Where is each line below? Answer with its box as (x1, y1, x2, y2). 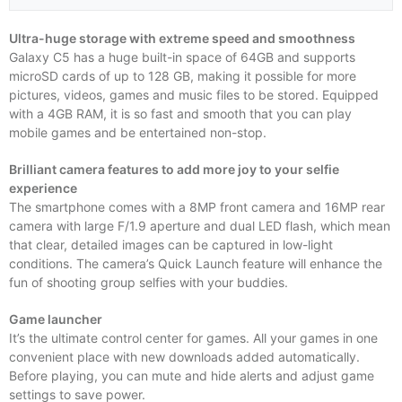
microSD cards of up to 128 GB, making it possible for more (9, 68, 356, 83)
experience (9, 180, 77, 196)
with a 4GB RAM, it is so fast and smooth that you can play (9, 106, 352, 121)
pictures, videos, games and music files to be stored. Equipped (9, 87, 379, 102)
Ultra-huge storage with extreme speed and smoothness (9, 31, 355, 46)
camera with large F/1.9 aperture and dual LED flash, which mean (9, 218, 390, 233)
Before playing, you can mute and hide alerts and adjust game (9, 368, 374, 383)
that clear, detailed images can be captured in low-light (9, 237, 333, 252)
